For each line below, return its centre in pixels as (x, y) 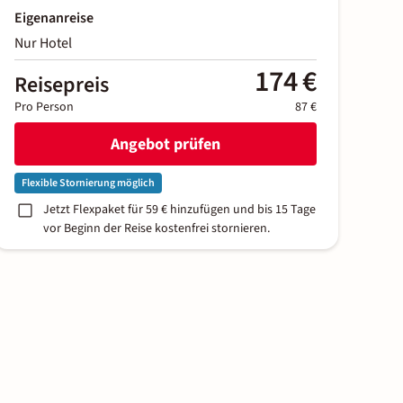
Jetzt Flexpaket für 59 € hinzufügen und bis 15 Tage (179, 210)
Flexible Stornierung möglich (88, 184)
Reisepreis (62, 85)
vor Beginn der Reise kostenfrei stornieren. (157, 229)
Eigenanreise (54, 18)
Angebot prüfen (166, 144)
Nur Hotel (43, 44)
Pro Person (44, 107)
